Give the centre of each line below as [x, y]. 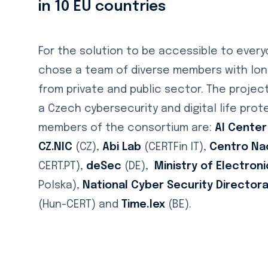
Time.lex [143, 205]
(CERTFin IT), [175, 147]
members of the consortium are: [127, 128]
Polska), [60, 186]
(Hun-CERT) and [80, 205]
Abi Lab [122, 147]
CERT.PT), [61, 167]
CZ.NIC [57, 147]
